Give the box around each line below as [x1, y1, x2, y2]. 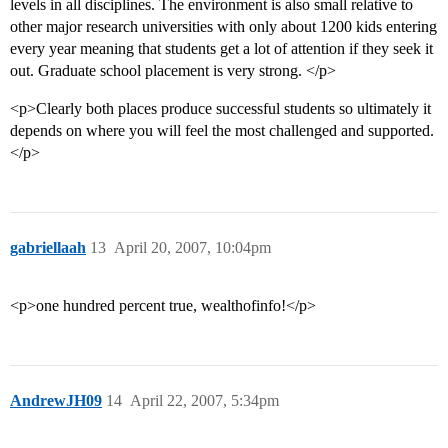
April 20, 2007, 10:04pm [114, 239, 271, 257]
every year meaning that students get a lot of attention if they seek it [10, 40, 433, 58]
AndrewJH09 [10, 392, 102, 410]
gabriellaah [10, 239, 86, 257]
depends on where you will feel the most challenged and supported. [10, 122, 434, 140]
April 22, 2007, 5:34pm [130, 392, 279, 410]
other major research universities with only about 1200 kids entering [10, 18, 437, 36]
